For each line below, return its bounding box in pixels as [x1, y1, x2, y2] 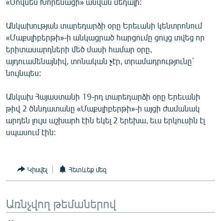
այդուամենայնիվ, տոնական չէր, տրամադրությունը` [6, 56, 194, 66]
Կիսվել [27, 165, 47, 174]
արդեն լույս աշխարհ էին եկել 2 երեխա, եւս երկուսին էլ [6, 115, 205, 125]
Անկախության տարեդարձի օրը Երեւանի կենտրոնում [6, 21, 202, 31]
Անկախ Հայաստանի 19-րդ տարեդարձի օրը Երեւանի [6, 92, 200, 102]
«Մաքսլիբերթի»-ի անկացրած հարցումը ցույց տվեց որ [6, 33, 205, 42]
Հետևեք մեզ [69, 165, 107, 174]
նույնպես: [6, 68, 41, 78]
